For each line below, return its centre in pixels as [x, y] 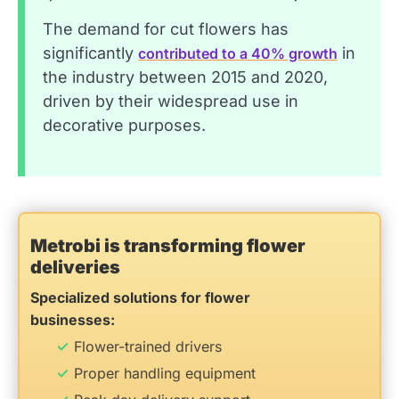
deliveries [75, 267]
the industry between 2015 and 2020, [185, 77]
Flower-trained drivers [148, 346]
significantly [90, 53]
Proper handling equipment [165, 373]
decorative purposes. [124, 125]
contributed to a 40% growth [238, 53]
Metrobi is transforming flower [168, 245]
